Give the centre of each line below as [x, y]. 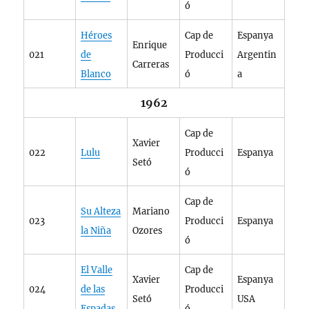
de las [93, 289]
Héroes [97, 36]
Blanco [96, 74]
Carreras [151, 64]
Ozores [148, 231]
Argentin [257, 55]
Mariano [151, 211]
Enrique [150, 45]
